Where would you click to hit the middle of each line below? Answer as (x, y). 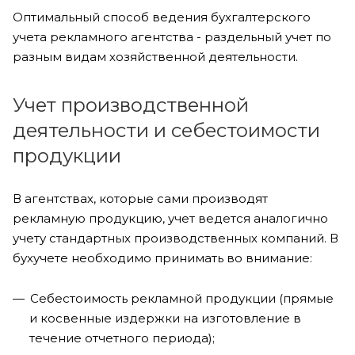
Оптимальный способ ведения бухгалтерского (162, 17)
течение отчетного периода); (122, 338)
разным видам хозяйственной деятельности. (155, 57)
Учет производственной (131, 105)
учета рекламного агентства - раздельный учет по (172, 37)
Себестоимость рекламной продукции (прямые (182, 298)
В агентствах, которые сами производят (140, 198)
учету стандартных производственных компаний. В (176, 238)
